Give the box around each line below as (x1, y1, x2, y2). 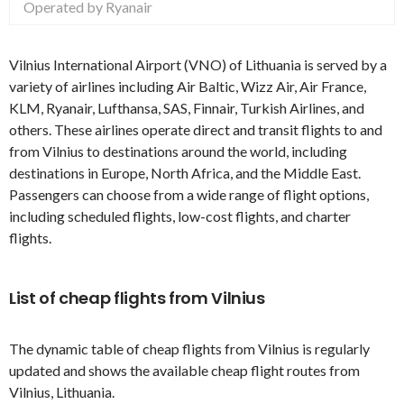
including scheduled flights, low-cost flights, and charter (9, 207, 351, 225)
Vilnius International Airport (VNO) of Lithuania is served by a (9, 55, 387, 73)
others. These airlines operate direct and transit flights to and (9, 120, 382, 138)
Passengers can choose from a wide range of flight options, (9, 185, 369, 203)
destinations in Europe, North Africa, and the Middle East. (9, 163, 361, 181)
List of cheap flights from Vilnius (9, 286, 265, 309)
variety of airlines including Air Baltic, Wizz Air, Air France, (9, 77, 366, 95)
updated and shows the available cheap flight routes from (9, 361, 360, 379)
